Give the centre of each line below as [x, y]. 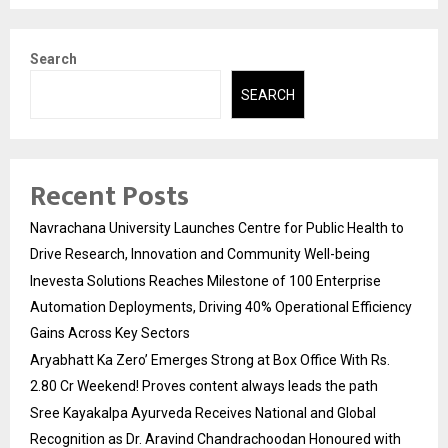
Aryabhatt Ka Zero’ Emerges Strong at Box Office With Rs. [210, 359]
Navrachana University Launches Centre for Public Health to [217, 227]
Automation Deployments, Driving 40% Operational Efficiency [221, 306]
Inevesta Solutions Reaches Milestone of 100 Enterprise [205, 280]
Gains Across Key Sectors [110, 332]
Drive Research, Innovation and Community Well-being [200, 253]
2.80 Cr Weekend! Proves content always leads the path [204, 385]
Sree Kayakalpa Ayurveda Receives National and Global [203, 412]
